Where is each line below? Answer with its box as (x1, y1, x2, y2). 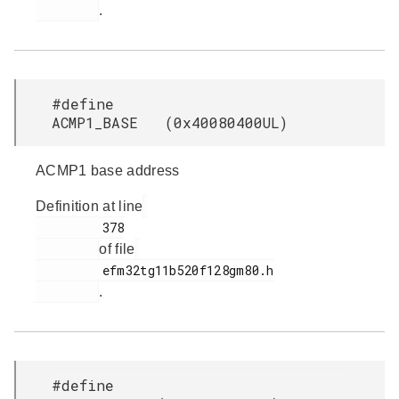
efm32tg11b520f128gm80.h (36, 262, 102, 279)
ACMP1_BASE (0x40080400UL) (52, 113, 288, 132)
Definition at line (36, 199, 143, 214)
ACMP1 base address (36, 163, 180, 178)
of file (99, 241, 135, 256)
